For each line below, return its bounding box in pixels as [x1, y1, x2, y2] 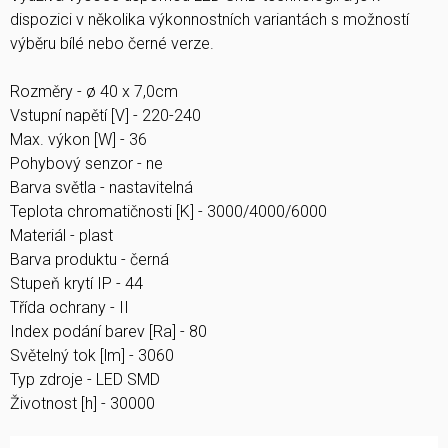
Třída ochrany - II [10, 298, 129, 318]
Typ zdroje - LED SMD [10, 370, 160, 390]
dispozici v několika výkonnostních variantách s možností [10, 10, 409, 30]
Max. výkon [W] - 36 [10, 130, 147, 150]
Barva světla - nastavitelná [10, 178, 193, 198]
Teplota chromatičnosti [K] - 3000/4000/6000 [10, 202, 327, 222]
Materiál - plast [10, 226, 113, 246]
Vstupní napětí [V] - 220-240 [10, 106, 201, 126]
